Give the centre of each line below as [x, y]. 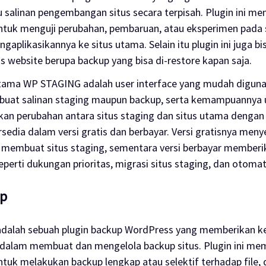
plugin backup [93, 229]
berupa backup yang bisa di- [106, 60]
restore [185, 60]
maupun [110, 99]
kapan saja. [227, 60]
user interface [147, 83]
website [26, 60]
